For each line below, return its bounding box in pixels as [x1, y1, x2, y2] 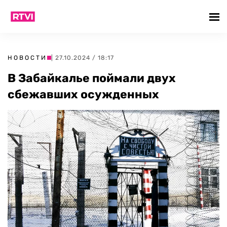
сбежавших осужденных [8, 87, 159, 101]
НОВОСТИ [8, 54, 47, 61]
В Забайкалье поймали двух [8, 71, 176, 85]
